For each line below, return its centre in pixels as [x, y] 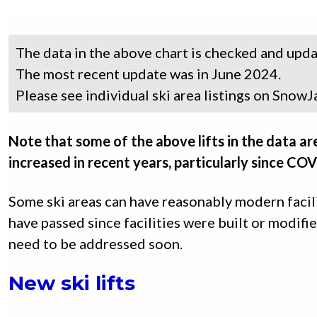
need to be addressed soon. [96, 244]
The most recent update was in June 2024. [148, 74]
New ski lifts [72, 283]
